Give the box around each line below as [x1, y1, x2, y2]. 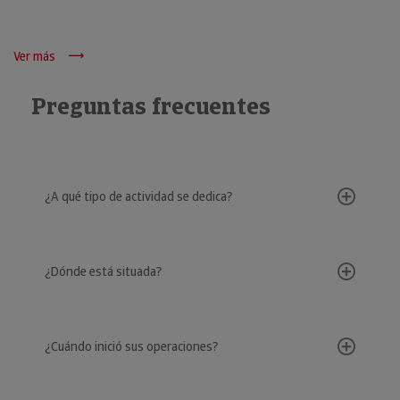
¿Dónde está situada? [45, 263, 162, 279]
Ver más [13, 48, 55, 64]
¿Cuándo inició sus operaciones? [45, 338, 218, 354]
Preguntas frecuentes [31, 91, 271, 121]
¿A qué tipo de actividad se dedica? [45, 188, 232, 204]
